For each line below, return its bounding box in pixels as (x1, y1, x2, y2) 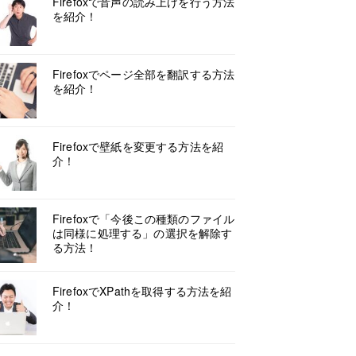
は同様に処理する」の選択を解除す (52, 225, 233, 241)
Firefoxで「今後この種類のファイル (52, 211, 235, 226)
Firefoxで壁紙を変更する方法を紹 (52, 138, 224, 154)
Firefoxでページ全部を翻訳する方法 (52, 66, 235, 82)
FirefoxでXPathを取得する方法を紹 (52, 283, 232, 299)
